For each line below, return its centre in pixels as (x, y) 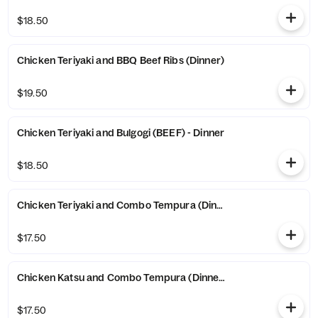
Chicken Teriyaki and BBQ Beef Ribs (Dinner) (205, 60)
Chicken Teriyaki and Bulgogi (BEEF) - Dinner (209, 133)
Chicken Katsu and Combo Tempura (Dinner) (208, 278)
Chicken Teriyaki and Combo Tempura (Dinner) (217, 205)
